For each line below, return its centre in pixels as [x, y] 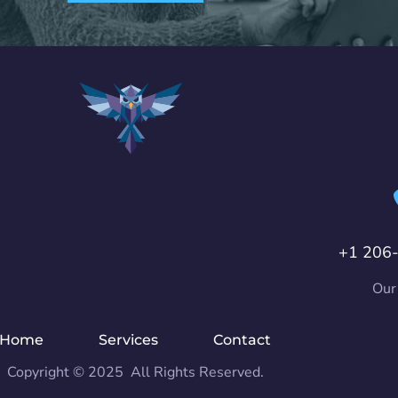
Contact [242, 340]
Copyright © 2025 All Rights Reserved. [135, 373]
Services [128, 340]
